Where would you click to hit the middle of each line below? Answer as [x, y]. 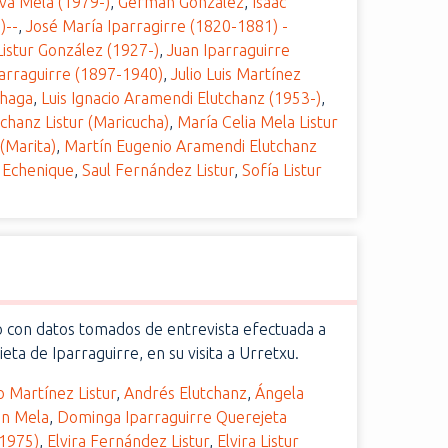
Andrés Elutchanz [186, 393]
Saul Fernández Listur [158, 170]
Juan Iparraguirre [229, 50]
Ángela [280, 393]
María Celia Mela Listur [258, 122]
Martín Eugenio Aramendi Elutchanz [191, 146]
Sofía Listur [282, 170]
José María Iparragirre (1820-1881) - [157, 26]
